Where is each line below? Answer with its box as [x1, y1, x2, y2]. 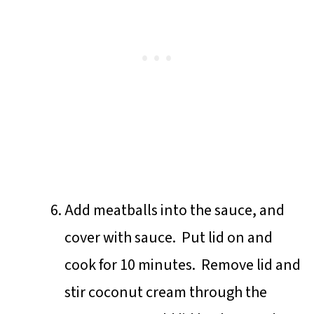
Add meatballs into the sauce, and [64, 198, 285, 221]
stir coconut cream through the [64, 280, 267, 303]
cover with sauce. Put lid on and [64, 226, 273, 249]
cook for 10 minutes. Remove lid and [64, 253, 301, 276]
